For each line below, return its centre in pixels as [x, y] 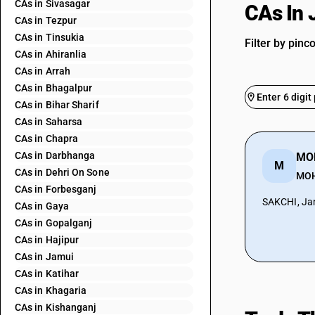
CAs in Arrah [43, 71]
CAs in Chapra [47, 139]
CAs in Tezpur [46, 20]
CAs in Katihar [47, 274]
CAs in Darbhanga [55, 155]
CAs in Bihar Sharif [57, 105]
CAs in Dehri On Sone [62, 172]
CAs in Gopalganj [54, 223]
